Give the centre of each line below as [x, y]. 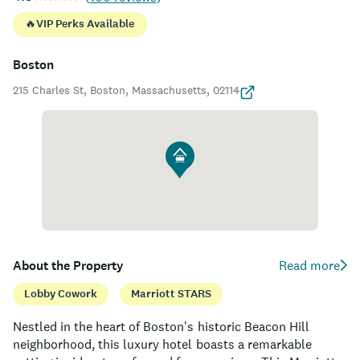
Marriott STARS [171, 293]
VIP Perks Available [86, 24]
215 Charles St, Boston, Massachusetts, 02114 [126, 90]
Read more [309, 265]
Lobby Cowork [61, 293]
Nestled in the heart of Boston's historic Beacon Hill [161, 326]
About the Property [68, 265]
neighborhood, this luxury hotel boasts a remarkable [162, 344]
